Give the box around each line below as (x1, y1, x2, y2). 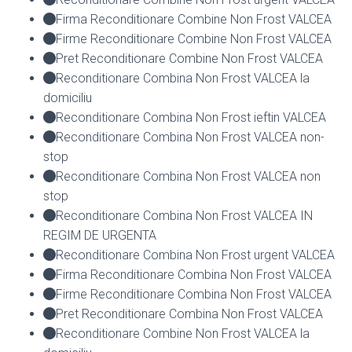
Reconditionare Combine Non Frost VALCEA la (56, 325, 310, 341)
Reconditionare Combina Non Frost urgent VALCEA (56, 247, 335, 262)
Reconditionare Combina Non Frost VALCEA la (56, 70, 310, 86)
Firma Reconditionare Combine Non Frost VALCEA (56, 11, 332, 27)
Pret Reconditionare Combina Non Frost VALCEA (56, 306, 323, 321)
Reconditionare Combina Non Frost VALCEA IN (56, 207, 313, 223)
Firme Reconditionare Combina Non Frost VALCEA (56, 286, 332, 302)
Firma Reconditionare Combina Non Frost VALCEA (56, 266, 332, 282)
